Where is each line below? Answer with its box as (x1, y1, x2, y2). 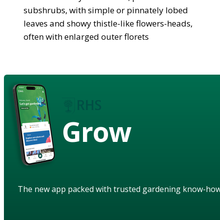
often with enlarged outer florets (24, 30, 149, 42)
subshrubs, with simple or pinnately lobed (24, 4, 188, 16)
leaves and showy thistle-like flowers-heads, (24, 17, 192, 29)
